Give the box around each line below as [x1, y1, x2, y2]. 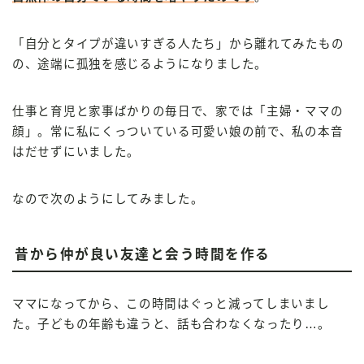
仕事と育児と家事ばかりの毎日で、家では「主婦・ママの [12, 104, 344, 118]
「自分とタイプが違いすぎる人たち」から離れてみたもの [12, 37, 344, 50]
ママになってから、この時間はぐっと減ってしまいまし [12, 297, 330, 310]
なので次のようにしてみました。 [12, 192, 204, 206]
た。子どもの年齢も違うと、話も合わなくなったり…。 [12, 317, 331, 331]
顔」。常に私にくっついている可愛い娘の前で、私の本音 [12, 124, 344, 138]
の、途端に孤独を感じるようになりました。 [12, 57, 267, 71]
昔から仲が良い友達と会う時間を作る [15, 246, 271, 262]
